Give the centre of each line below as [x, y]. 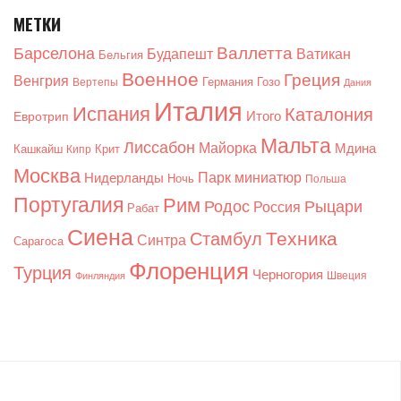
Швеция [347, 275]
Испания [111, 113]
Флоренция [189, 270]
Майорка [228, 147]
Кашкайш [38, 148]
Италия [198, 111]
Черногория [288, 274]
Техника [302, 238]
